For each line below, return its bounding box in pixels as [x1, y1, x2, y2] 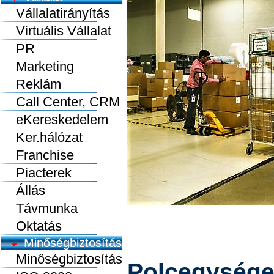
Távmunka [1, 201, 78, 216]
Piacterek [1, 165, 72, 180]
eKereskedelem [1, 112, 108, 127]
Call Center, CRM [1, 94, 120, 109]
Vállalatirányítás [1, 6, 110, 21]
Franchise [1, 147, 74, 163]
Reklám [1, 76, 61, 92]
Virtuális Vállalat [1, 23, 111, 39]
